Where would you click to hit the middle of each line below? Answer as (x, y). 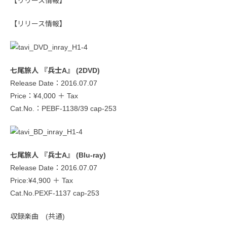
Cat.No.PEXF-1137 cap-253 (55, 193)
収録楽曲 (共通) (37, 217)
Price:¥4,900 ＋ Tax (42, 181)
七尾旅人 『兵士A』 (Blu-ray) (58, 155)
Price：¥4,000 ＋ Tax (44, 96)
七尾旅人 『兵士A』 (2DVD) (55, 71)
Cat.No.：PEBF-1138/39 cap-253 (63, 109)
